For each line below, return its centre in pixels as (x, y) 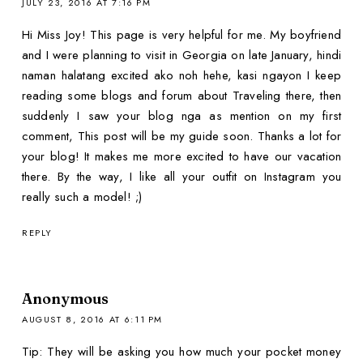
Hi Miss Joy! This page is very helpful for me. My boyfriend (181, 35)
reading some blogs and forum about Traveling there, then (181, 96)
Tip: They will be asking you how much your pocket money (181, 351)
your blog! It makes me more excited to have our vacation (181, 157)
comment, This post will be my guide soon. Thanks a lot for (181, 137)
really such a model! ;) (82, 197)
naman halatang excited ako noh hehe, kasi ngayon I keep (181, 76)
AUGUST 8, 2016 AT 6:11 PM (92, 319)
